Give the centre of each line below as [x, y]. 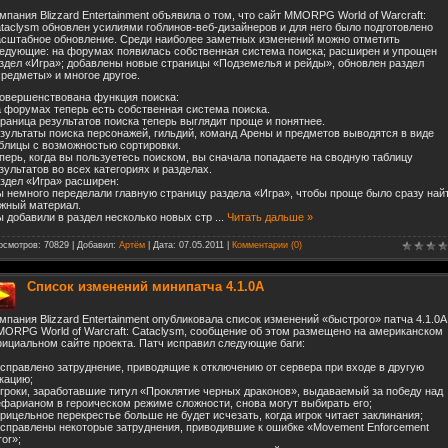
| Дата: [162, 244]
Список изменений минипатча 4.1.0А [145, 286]
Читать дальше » [270, 217]
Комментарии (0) [267, 244]
